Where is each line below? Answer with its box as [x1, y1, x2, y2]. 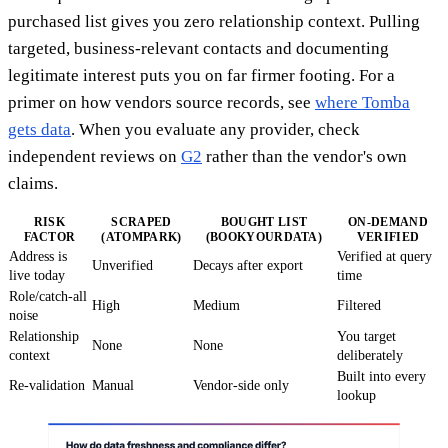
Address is [9, 248, 67, 264]
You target [337, 328, 396, 344]
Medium [193, 297, 240, 313]
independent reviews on [8, 146, 181, 166]
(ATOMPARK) [101, 229, 182, 244]
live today [9, 267, 65, 283]
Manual [92, 377, 134, 393]
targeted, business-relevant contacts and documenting [8, 38, 389, 58]
